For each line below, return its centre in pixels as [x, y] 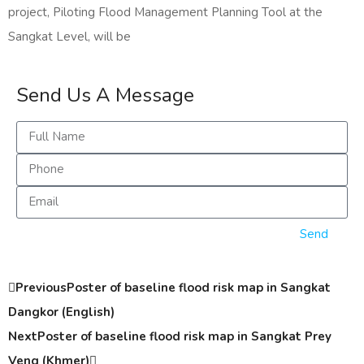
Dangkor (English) [61, 312]
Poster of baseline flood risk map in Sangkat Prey [184, 336]
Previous [41, 287]
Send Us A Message [105, 95]
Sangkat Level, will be [69, 36]
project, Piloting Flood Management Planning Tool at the [165, 12]
